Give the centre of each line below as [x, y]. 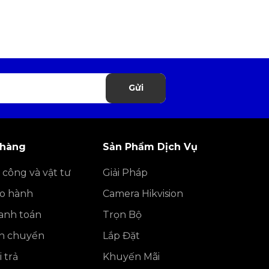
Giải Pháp [125, 172]
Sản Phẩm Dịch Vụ [150, 147]
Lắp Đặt [121, 235]
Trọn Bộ [122, 214]
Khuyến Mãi [131, 256]
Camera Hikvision [143, 193]
